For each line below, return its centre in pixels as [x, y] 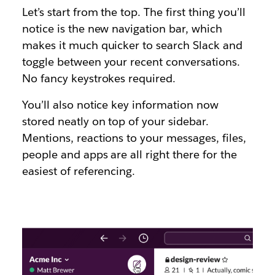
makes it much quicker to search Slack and [132, 45]
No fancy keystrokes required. [99, 78]
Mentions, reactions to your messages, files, [134, 137]
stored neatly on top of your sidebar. [115, 121]
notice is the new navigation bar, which [122, 28]
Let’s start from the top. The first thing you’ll [134, 12]
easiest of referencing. [79, 171]
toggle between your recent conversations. [131, 61]
